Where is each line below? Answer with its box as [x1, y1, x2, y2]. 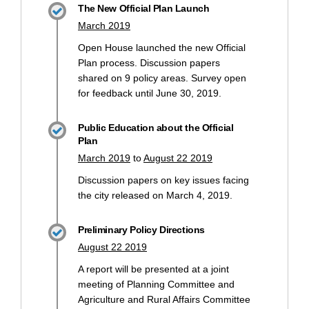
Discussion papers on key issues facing [78, 174, 249, 186]
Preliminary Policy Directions [78, 223, 205, 235]
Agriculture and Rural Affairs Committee [78, 293, 250, 305]
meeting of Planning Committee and [78, 278, 235, 290]
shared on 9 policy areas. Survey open [78, 72, 246, 83]
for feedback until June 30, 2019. [78, 87, 221, 99]
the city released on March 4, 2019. [78, 189, 232, 201]
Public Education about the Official [78, 121, 234, 133]
